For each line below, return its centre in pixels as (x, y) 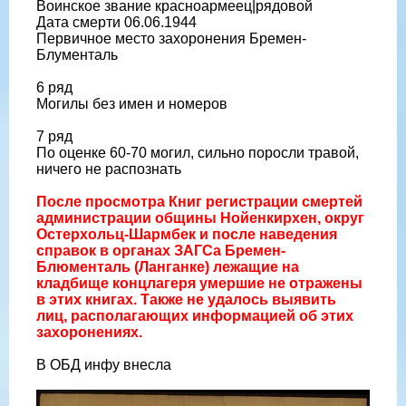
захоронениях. (89, 332)
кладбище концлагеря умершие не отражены (199, 283)
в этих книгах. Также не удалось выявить (186, 299)
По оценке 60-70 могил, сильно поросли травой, (198, 152)
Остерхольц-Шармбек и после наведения (187, 234)
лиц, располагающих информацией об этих (195, 315)
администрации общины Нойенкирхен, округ (200, 217)
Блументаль (77, 54)
